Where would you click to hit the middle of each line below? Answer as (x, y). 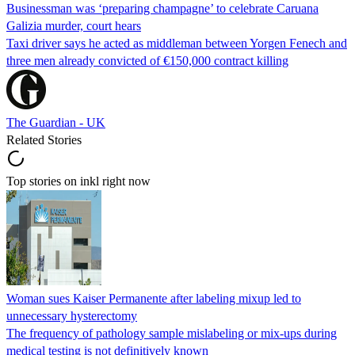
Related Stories (44, 139)
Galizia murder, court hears (74, 25)
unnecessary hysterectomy (72, 315)
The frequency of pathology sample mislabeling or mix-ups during (172, 333)
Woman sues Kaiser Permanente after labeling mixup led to (154, 298)
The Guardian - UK (56, 122)
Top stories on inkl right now (78, 181)
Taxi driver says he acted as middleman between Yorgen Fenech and (177, 43)
